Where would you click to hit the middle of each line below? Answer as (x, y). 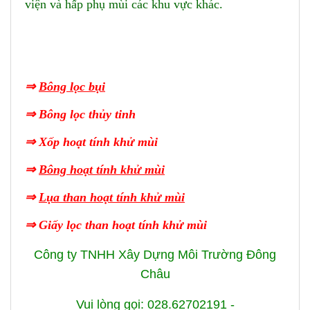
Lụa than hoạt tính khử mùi (112, 197)
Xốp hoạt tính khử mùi (98, 142)
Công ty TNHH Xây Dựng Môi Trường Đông (155, 254)
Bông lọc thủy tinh (87, 114)
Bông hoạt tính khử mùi (102, 169)
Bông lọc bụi (72, 86)
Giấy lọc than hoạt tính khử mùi (123, 225)
